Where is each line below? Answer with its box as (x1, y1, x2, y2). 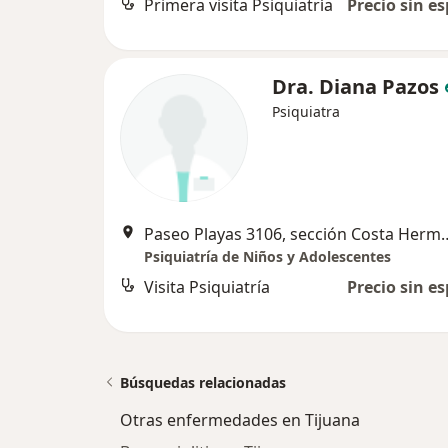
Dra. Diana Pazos (272, 73, 444, 101)
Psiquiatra (272, 102, 340, 122)
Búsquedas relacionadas (120, 373, 286, 393)
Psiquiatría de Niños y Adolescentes (144, 247, 391, 267)
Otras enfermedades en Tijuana (120, 409, 360, 432)
